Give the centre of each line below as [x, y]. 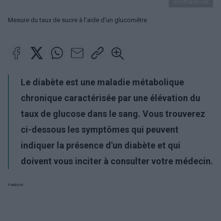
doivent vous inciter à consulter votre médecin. [117, 161]
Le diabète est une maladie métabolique [102, 82]
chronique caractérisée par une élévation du [110, 98]
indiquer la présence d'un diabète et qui [101, 145]
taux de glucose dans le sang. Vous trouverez [113, 114]
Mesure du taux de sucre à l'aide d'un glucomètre [77, 20]
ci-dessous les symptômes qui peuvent [100, 129]
